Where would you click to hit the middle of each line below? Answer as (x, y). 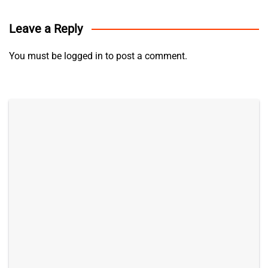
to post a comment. (145, 56)
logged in (83, 56)
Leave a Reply (46, 29)
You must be (36, 56)
